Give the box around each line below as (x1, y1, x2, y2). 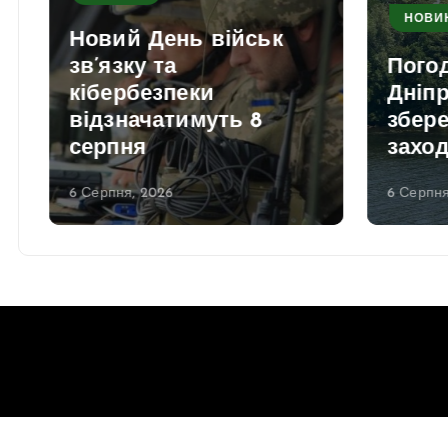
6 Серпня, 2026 (69, 185, 174, 201)
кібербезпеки (69, 82, 214, 106)
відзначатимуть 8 (69, 109, 263, 133)
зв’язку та (69, 55, 177, 79)
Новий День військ (69, 28, 283, 52)
